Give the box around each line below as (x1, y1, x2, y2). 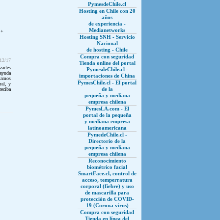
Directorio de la (88, 138, 126, 144)
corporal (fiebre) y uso (80, 183, 134, 189)
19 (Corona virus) (85, 202, 129, 208)
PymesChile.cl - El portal (78, 80, 137, 85)
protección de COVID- (80, 196, 134, 202)
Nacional (96, 40, 118, 46)
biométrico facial (87, 164, 127, 170)
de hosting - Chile (86, 47, 128, 53)
